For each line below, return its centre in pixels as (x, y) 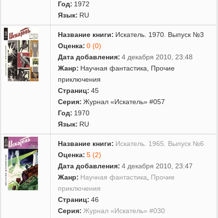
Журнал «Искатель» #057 (124, 101)
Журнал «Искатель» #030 (124, 210)
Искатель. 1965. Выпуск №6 (160, 143)
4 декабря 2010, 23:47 (157, 166)
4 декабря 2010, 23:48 (157, 57)
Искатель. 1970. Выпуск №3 (160, 34)
